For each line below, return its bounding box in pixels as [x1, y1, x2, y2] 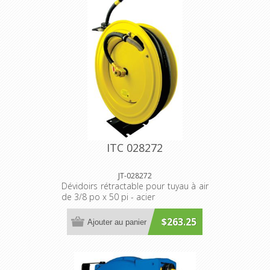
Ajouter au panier [87, 217, 147, 227]
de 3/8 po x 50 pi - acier [61, 191, 155, 202]
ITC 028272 [107, 140, 163, 155]
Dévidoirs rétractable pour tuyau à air [61, 180, 209, 192]
